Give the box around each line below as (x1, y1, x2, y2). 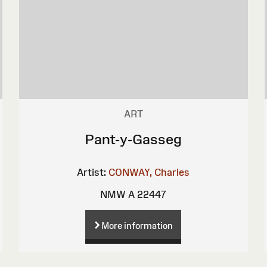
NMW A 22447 (100, 188, 167, 200)
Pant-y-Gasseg (85, 131, 182, 147)
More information (101, 220, 173, 231)
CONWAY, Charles (108, 166, 190, 178)
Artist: (77, 166, 107, 178)
